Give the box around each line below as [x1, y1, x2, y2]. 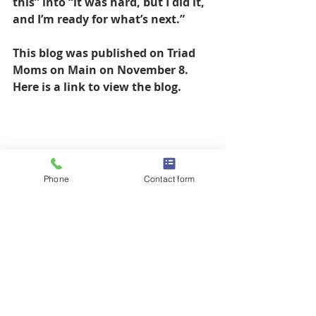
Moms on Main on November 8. [13, 62, 191, 78]
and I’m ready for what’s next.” [13, 11, 185, 28]
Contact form [143, 173, 195, 184]
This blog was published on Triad [13, 45, 198, 61]
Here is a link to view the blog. [13, 79, 184, 95]
